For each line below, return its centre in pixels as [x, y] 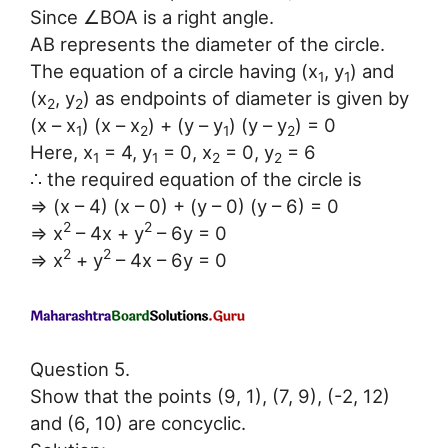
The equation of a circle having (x [174, 70]
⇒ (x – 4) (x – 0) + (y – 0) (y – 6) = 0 [184, 205]
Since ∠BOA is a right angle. [152, 16]
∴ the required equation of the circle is [196, 178]
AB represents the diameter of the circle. [207, 43]
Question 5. [80, 369]
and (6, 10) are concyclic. [138, 423]
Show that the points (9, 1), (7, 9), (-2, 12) [210, 396]
